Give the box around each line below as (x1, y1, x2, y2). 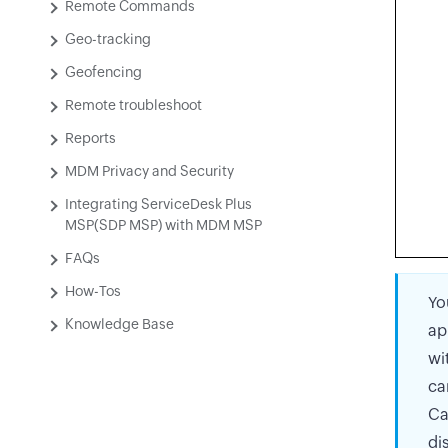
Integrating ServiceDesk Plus (65, 196, 252, 212)
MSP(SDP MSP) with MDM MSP (65, 217, 262, 233)
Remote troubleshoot (65, 97, 202, 113)
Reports (65, 130, 116, 146)
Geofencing (65, 64, 142, 80)
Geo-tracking (65, 31, 151, 47)
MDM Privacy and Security (65, 163, 234, 179)
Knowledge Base (65, 316, 174, 332)
